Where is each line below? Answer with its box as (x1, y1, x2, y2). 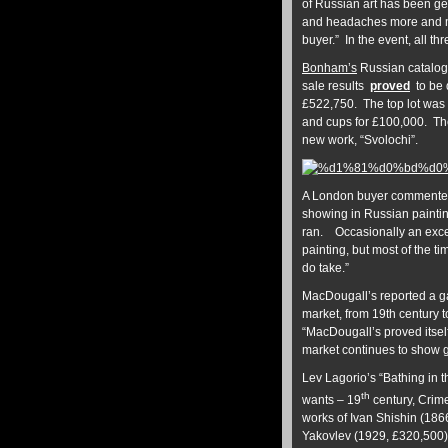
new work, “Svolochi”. (302, 133, 418, 147)
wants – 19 (302, 393, 361, 407)
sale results (302, 79, 370, 93)
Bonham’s (302, 61, 357, 75)
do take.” (302, 261, 349, 275)
